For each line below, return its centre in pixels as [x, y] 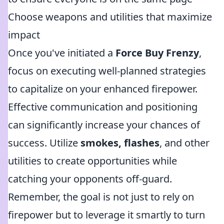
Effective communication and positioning [103, 107]
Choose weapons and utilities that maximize [110, 17]
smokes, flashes [120, 143]
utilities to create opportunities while [92, 161]
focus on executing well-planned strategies [107, 71]
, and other [184, 143]
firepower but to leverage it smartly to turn [106, 215]
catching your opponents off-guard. [90, 179]
